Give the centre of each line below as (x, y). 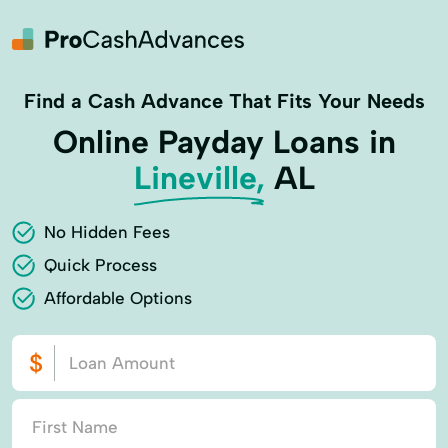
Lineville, (199, 178)
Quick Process (100, 265)
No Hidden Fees (107, 232)
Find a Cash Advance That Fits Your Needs (224, 101)
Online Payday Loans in (224, 142)
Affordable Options (118, 298)
